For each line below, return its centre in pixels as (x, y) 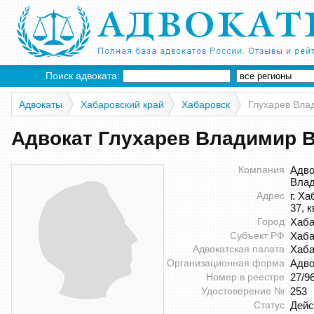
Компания (261, 170)
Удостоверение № (243, 291)
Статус (269, 305)
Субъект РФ (257, 235)
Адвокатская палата (239, 249)
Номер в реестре (245, 277)
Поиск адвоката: (84, 76)
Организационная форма (226, 263)
